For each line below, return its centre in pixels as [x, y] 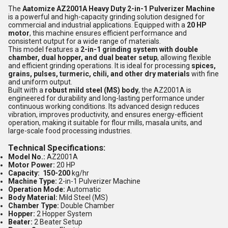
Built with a [26, 90]
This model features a [44, 49]
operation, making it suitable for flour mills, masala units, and [105, 123]
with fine [204, 74]
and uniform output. [40, 82]
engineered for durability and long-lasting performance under [106, 98]
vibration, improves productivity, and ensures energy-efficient [106, 115]
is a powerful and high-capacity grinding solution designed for [106, 17]
